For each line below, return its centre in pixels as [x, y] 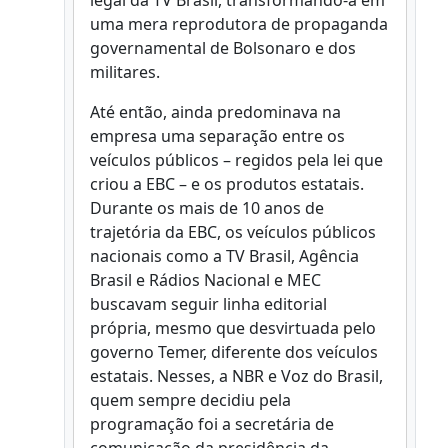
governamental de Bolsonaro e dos [223, 48]
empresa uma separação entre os [217, 136]
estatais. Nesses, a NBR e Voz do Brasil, [236, 376]
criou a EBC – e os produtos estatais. [227, 184]
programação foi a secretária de [212, 424]
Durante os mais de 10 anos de [207, 208]
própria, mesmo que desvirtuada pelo [233, 328]
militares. [125, 72]
